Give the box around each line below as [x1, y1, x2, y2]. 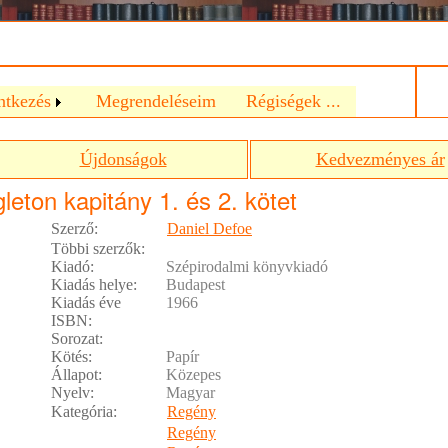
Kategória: [51, 403, 117, 420]
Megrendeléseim [96, 91, 216, 111]
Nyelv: [51, 384, 94, 401]
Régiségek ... [246, 91, 341, 111]
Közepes [166, 366, 221, 383]
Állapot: [51, 366, 102, 383]
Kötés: [51, 348, 92, 365]
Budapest [166, 276, 225, 293]
